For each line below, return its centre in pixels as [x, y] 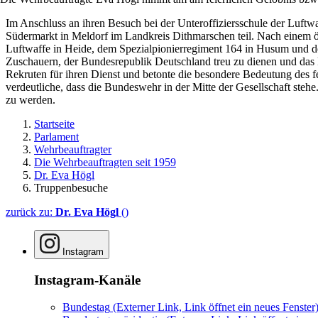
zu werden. [31, 99]
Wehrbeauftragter [73, 149]
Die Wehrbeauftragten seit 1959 [105, 162]
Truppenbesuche [71, 187]
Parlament [56, 136]
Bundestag [86, 307]
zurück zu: [31, 212]
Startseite [54, 124]
